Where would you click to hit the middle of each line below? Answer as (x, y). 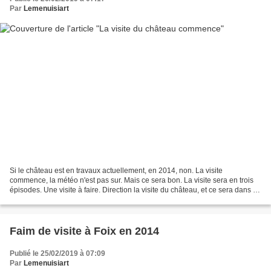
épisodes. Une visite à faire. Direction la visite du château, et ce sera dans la (134, 190)
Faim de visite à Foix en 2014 (84, 231)
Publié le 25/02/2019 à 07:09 (57, 253)
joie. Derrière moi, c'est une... (57, 199)
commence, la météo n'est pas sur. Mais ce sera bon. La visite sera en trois (132, 180)
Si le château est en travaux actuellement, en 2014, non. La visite (116, 170)
